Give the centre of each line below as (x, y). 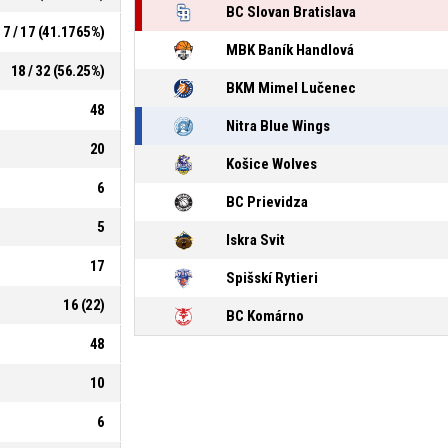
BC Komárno (264, 316)
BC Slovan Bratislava (290, 12)
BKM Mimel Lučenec (290, 88)
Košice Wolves (271, 164)
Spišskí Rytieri (271, 278)
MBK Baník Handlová (289, 50)
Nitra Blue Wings (277, 126)
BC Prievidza (266, 202)
